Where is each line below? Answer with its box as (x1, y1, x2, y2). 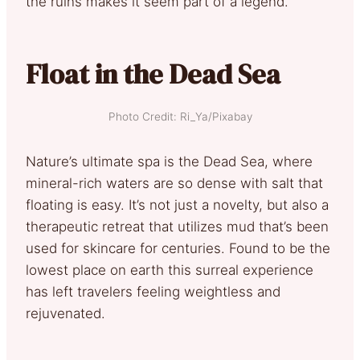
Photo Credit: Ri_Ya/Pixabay (108, 109, 252, 123)
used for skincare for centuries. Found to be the (26, 239, 330, 256)
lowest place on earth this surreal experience (26, 261, 313, 278)
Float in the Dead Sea (26, 55, 280, 92)
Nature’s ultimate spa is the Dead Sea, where (26, 153, 313, 170)
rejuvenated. (26, 305, 105, 321)
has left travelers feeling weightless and (26, 283, 280, 300)
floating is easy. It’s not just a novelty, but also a (26, 196, 329, 213)
